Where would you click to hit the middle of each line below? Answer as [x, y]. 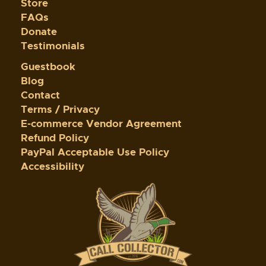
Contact [40, 95]
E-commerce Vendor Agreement [101, 123]
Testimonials [53, 46]
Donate [39, 31]
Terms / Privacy [60, 109]
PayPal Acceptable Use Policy [95, 152]
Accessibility [53, 166]
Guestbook [48, 66]
